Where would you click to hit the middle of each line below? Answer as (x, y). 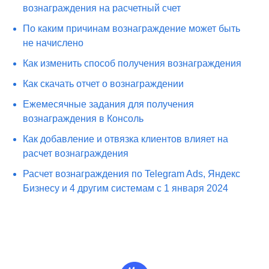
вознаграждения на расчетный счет (102, 8)
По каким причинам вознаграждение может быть (132, 29)
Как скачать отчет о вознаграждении (104, 84)
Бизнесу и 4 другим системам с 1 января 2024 (126, 188)
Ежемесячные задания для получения (109, 104)
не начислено (53, 43)
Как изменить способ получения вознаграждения (132, 63)
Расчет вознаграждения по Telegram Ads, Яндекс (132, 174)
